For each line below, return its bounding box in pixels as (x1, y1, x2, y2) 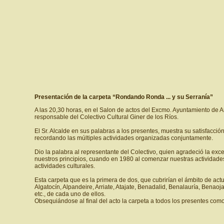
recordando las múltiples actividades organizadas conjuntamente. (34, 134, 213, 141)
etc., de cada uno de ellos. (34, 190, 105, 197)
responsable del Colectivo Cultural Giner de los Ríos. (34, 113, 178, 120)
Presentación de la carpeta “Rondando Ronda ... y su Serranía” (34, 93, 213, 100)
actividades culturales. (34, 162, 95, 169)
